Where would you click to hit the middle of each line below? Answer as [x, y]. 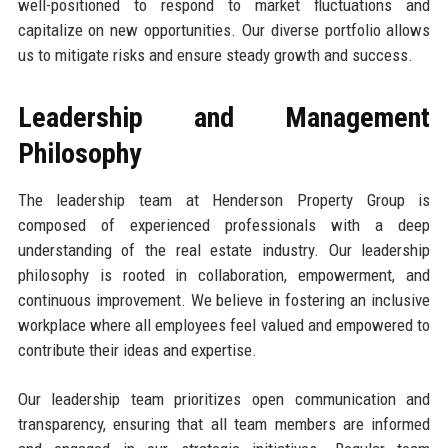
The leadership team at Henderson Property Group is [224, 199]
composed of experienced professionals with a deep [224, 224]
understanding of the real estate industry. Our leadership [224, 249]
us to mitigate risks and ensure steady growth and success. [215, 54]
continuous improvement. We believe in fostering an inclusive [224, 299]
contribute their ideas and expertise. [137, 349]
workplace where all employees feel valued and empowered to [224, 324]
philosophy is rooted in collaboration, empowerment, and [224, 274]
